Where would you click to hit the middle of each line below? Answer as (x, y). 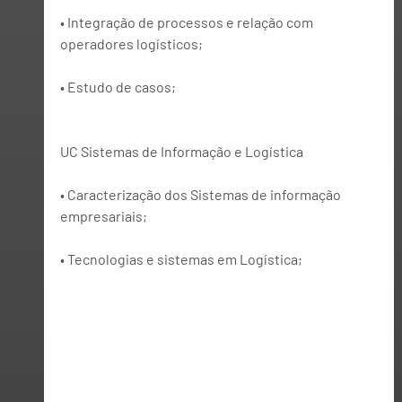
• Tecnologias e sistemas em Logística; (181, 258)
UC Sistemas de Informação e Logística (181, 151)
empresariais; (103, 215)
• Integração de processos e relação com (188, 22)
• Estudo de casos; (118, 86)
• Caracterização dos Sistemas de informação (201, 194)
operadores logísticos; (131, 43)
